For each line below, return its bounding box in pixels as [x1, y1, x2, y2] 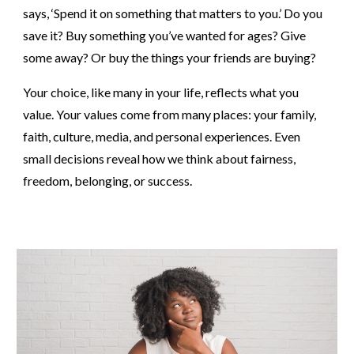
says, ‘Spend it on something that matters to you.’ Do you [23, 6, 323, 21]
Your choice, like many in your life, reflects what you [23, 85, 299, 100]
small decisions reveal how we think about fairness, [23, 151, 296, 166]
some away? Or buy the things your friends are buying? [23, 50, 317, 65]
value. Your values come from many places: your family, [23, 107, 317, 122]
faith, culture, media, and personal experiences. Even [23, 129, 301, 144]
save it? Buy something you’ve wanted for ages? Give [23, 28, 307, 43]
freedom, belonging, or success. [23, 173, 193, 188]
